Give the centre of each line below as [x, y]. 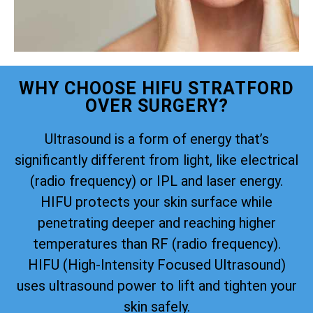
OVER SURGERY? [156, 105]
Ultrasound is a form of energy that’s [156, 139]
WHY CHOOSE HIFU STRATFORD [156, 88]
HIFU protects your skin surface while [156, 202]
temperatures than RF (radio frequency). [156, 243]
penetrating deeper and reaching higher [156, 223]
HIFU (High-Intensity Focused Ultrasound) [156, 264]
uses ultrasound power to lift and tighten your [156, 285]
